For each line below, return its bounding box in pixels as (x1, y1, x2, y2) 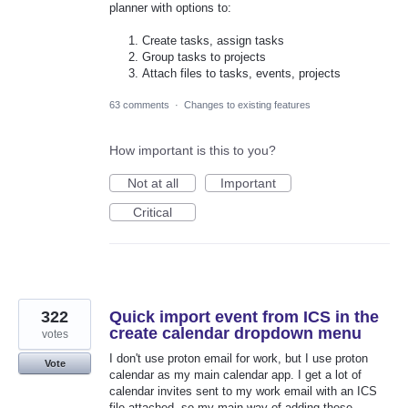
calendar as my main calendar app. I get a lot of (109, 368, 362, 382)
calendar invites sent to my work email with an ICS (109, 384, 377, 398)
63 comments (109, 99, 169, 110)
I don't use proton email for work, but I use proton (109, 352, 368, 365)
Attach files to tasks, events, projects (142, 66, 342, 80)
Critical (133, 205, 172, 219)
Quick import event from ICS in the (109, 308, 379, 326)
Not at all (127, 176, 178, 190)
